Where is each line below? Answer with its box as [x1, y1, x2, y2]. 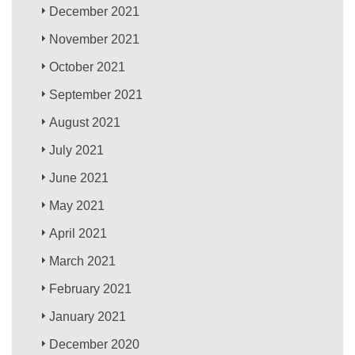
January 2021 [49, 309, 127, 323]
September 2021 [49, 87, 143, 101]
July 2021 [49, 143, 105, 157]
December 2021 [49, 4, 140, 18]
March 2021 [49, 254, 116, 268]
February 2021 [49, 281, 132, 296]
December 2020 [49, 337, 140, 351]
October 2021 [49, 59, 126, 74]
